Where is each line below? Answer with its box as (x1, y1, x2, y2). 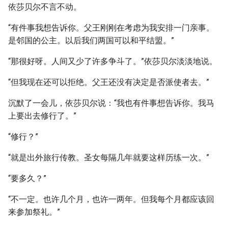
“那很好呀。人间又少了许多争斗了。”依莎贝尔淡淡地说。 (8, 56, 217, 66)
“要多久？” (8, 174, 46, 183)
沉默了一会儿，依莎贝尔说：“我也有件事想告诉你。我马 (8, 98, 214, 108)
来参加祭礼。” (8, 207, 60, 217)
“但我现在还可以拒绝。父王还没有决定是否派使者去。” (8, 77, 209, 87)
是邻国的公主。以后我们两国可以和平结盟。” (8, 36, 174, 45)
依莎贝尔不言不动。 (8, 2, 81, 12)
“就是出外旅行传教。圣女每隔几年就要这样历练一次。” (8, 153, 209, 162)
